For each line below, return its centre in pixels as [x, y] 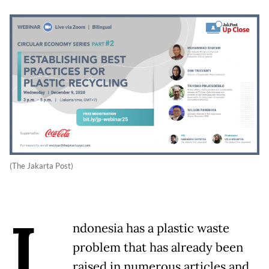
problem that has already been [158, 247]
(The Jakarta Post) [41, 166]
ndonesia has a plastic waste [151, 228]
